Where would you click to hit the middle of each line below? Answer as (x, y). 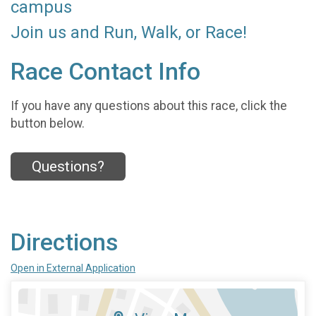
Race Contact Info (105, 72)
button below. (48, 123)
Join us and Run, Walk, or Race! (129, 33)
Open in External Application (73, 268)
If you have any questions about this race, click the (149, 105)
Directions (64, 243)
